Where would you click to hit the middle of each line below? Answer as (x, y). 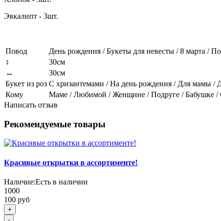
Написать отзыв (31, 105)
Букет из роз (26, 83)
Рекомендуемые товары (55, 124)
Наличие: (20, 182)
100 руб (17, 199)
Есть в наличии (62, 182)
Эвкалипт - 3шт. (31, 16)
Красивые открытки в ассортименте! (71, 162)
